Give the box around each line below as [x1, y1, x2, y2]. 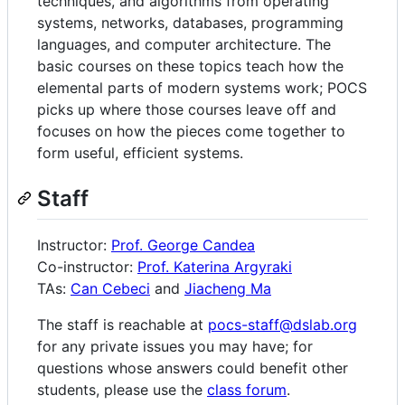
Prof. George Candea [111, 236, 255, 255]
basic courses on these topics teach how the [37, 57, 344, 76]
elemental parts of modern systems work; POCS [37, 79, 367, 98]
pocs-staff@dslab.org [208, 316, 357, 334]
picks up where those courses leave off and [37, 100, 336, 119]
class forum [207, 381, 287, 400]
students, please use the [37, 381, 207, 400]
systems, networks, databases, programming [37, 14, 344, 33]
